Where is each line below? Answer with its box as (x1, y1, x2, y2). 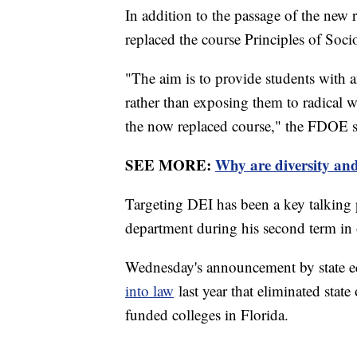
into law (125, 280, 174, 300)
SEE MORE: (125, 153, 215, 175)
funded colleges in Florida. (125, 304, 288, 324)
